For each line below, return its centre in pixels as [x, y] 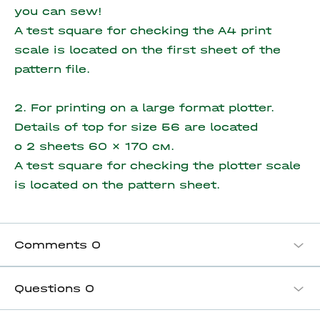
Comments [53, 245]
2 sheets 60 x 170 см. [100, 146]
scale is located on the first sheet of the [147, 50]
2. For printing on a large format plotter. [144, 107]
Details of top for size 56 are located [136, 127]
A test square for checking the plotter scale [157, 165]
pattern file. [52, 69]
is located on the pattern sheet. [117, 185]
